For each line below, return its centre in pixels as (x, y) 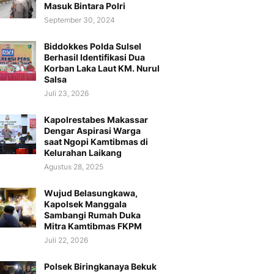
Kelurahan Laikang (83, 153)
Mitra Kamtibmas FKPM (93, 226)
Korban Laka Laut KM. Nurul (102, 68)
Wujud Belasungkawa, (91, 193)
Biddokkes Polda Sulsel (93, 46)
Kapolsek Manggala (85, 204)
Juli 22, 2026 (66, 240)
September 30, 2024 (80, 20)
